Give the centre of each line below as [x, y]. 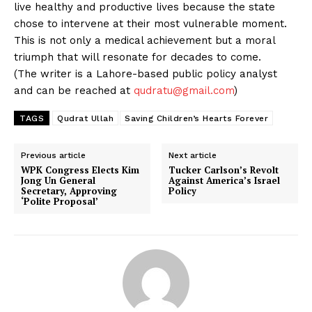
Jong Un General [58, 180]
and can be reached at [74, 90]
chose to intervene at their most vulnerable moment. [150, 23]
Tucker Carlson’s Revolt [224, 170]
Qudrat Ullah [85, 118]
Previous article [53, 155]
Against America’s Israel [225, 180]
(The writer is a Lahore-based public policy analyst [146, 73]
